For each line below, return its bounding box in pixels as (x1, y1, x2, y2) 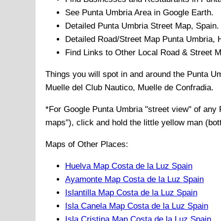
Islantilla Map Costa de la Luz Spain (65, 188, 197, 198)
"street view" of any (143, 105, 219, 114)
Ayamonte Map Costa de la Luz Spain (65, 175, 204, 184)
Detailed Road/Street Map (65, 35, 162, 44)
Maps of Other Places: (45, 140, 128, 149)
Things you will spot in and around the (45, 70, 187, 79)
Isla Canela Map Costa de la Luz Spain (65, 201, 208, 211)
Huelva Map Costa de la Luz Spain (65, 161, 192, 171)
